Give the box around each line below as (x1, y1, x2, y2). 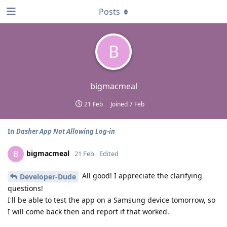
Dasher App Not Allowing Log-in (16, 127, 115, 136)
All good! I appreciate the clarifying (80, 171, 202, 180)
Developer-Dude (20, 171, 76, 181)
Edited (99, 148, 119, 158)
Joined (110, 100, 129, 108)
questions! (8, 183, 43, 193)
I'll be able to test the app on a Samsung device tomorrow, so (8, 195, 215, 205)
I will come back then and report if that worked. (8, 206, 169, 216)
